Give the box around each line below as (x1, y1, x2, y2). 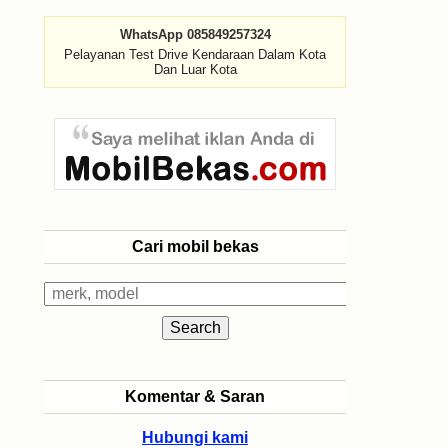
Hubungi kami (142, 429, 248, 446)
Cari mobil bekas (131, 238, 259, 255)
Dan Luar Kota (153, 62, 237, 77)
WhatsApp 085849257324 (119, 27, 271, 42)
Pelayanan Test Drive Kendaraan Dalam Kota (64, 47, 326, 62)
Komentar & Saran (125, 388, 265, 405)
